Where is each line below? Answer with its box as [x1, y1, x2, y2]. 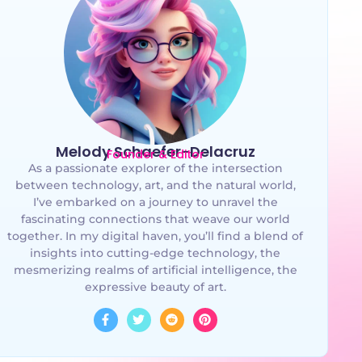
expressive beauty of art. [84, 280, 226, 295]
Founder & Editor [106, 146, 204, 163]
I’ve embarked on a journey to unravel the [32, 195, 278, 210]
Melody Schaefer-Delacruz [55, 141, 255, 162]
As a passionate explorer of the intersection [27, 161, 283, 176]
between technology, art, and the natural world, [15, 178, 296, 193]
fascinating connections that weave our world [20, 212, 290, 227]
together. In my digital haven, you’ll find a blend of [7, 229, 303, 244]
